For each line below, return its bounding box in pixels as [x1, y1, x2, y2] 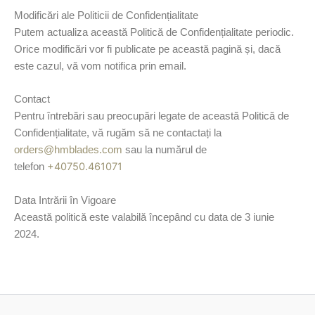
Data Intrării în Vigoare [14, 194, 116, 206]
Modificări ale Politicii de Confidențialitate [14, 9, 198, 21]
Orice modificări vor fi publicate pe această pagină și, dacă [14, 43, 281, 55]
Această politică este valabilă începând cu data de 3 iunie [14, 211, 274, 223]
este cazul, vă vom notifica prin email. [14, 60, 186, 72]
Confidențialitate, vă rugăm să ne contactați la [14, 127, 221, 139]
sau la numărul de [122, 144, 207, 156]
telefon [14, 161, 47, 173]
